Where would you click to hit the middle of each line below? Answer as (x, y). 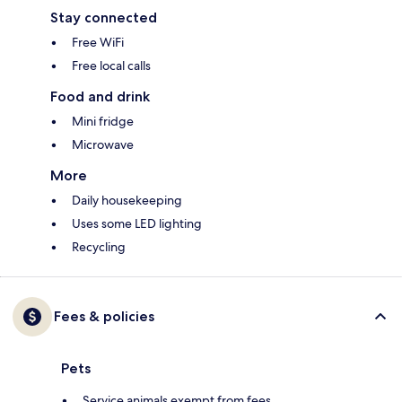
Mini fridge (103, 122)
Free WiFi (98, 43)
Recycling (99, 247)
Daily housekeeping (127, 201)
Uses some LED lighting (137, 224)
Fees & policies (104, 317)
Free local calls (111, 66)
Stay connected (104, 18)
